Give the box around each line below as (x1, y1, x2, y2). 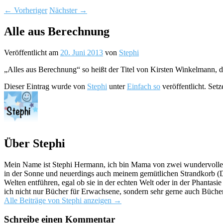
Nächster (49, 5, 79, 14)
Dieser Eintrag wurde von (4, 82, 87, 91)
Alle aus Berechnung (4, 24, 110, 38)
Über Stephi (4, 136, 65, 150)
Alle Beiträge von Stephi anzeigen (4, 196, 113, 205)
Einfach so (127, 82, 160, 91)
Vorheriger (12, 5, 47, 14)
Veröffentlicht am (4, 48, 60, 57)
